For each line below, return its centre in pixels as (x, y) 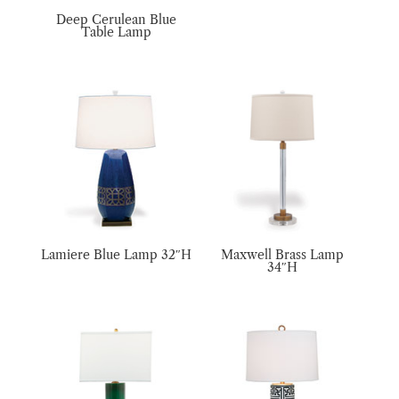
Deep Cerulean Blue (117, 20)
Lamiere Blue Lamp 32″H (117, 255)
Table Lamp (117, 33)
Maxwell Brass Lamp (283, 255)
